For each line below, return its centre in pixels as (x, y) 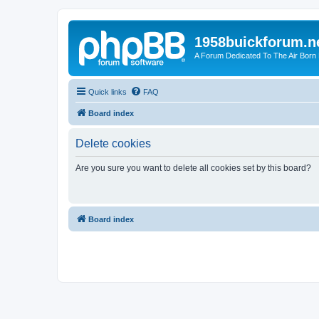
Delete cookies (113, 143)
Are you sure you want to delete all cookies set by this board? (193, 168)
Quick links (108, 91)
